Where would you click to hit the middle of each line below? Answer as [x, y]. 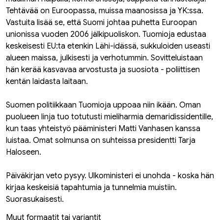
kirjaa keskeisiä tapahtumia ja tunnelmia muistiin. [91, 188]
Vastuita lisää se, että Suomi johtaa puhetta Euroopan [101, 23]
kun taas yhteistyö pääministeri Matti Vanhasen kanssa [103, 129]
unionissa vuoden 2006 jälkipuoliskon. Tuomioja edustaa [106, 34]
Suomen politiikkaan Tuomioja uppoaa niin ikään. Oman [103, 105]
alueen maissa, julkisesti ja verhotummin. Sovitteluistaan [104, 58]
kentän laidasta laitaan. [47, 82]
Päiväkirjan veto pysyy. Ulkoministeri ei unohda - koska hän [110, 176]
